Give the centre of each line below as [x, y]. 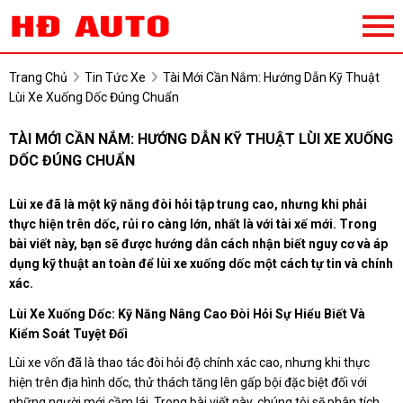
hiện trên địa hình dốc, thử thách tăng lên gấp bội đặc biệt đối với [188, 383]
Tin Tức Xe [115, 78]
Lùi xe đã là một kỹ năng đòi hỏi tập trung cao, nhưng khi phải [188, 205]
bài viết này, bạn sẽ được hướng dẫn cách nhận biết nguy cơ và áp [198, 244]
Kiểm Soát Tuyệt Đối [68, 334]
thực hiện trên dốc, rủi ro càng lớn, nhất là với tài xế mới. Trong [193, 224]
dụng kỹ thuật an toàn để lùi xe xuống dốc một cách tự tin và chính [201, 264]
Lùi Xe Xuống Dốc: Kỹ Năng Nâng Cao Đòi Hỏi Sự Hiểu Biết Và [187, 314]
